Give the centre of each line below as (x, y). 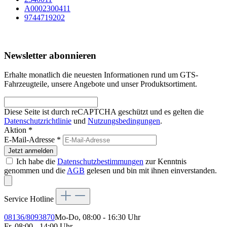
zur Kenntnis (165, 162)
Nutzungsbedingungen (124, 121)
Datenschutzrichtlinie (38, 121)
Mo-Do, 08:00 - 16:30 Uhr (98, 217)
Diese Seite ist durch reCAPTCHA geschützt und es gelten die (104, 112)
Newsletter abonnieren (50, 55)
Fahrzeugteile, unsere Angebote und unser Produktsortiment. (101, 84)
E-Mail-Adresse (30, 140)
